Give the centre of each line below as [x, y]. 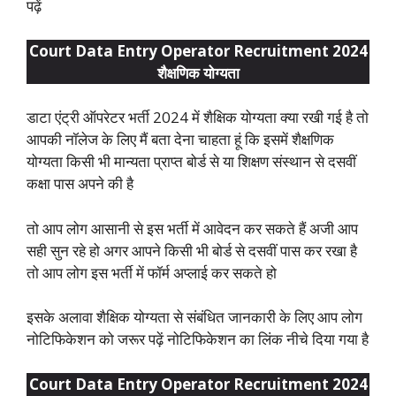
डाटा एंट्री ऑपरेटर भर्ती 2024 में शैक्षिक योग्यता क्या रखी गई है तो [198, 118]
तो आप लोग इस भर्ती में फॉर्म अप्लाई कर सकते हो [152, 272]
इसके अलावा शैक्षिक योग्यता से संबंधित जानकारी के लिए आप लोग [194, 317]
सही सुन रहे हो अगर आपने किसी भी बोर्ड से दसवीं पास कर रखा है [192, 250]
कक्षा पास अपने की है [80, 184]
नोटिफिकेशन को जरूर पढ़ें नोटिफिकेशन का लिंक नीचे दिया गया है [198, 339]
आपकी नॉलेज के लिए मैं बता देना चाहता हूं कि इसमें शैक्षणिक [180, 140]
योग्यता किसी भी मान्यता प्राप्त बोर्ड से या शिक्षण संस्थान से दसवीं [191, 162]
